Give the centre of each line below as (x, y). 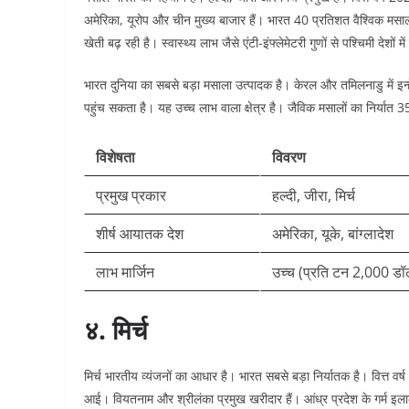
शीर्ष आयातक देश (140, 234)
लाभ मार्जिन (125, 272)
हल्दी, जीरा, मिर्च (314, 195)
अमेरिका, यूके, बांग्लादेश (333, 234)
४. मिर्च (115, 330)
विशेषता (115, 157)
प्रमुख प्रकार (131, 195)
